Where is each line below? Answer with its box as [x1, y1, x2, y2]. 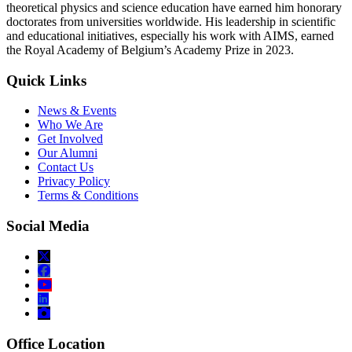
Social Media [6, 218, 90, 235]
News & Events [38, 104, 116, 118]
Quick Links [6, 71, 86, 89]
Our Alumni [38, 146, 97, 160]
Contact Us [38, 160, 93, 174]
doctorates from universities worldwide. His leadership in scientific [6, 14, 335, 28]
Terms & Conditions [38, 189, 138, 203]
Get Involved [38, 132, 103, 146]
